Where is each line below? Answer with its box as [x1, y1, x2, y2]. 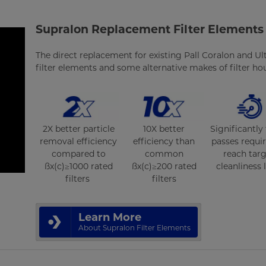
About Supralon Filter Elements [78, 223, 191, 232]
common [144, 148, 183, 159]
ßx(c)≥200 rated [131, 160, 197, 172]
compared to [51, 148, 106, 159]
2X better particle [42, 123, 115, 134]
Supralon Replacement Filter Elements [36, 23, 264, 37]
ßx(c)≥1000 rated [44, 160, 113, 172]
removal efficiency [40, 135, 118, 147]
